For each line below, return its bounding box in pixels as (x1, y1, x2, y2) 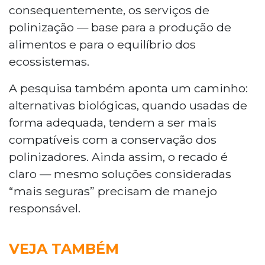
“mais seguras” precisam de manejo (9, 183, 217, 198)
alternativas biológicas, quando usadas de (9, 98, 247, 112)
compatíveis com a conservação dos (9, 132, 216, 147)
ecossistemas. (9, 54, 89, 69)
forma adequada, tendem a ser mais (9, 115, 216, 130)
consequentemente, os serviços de (9, 2, 209, 17)
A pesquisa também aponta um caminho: (9, 80, 248, 95)
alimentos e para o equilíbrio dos (9, 37, 196, 51)
